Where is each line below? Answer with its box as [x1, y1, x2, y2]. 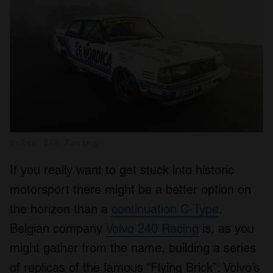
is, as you [199, 221, 254, 236]
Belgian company [10, 221, 105, 236]
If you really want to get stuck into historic [10, 163, 234, 178]
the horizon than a [10, 202, 112, 217]
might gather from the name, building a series [10, 241, 256, 256]
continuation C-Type [112, 202, 219, 217]
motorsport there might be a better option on [10, 182, 251, 197]
